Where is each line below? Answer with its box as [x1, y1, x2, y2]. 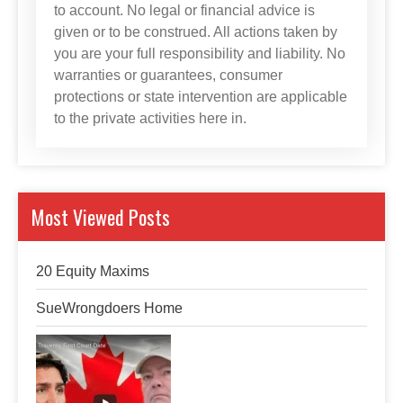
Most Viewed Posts [31, 202, 170, 231]
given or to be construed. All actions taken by [54, 24, 337, 40]
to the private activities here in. [54, 111, 246, 126]
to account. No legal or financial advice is [54, 3, 315, 18]
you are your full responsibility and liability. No [54, 46, 345, 61]
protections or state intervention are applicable [54, 89, 347, 104]
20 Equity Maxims [36, 264, 149, 279]
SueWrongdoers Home [36, 300, 183, 316]
